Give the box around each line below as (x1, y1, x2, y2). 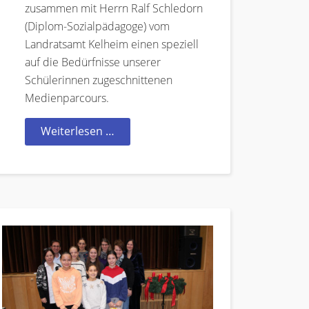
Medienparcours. (25, 90, 109, 106)
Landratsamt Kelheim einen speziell (25, 37, 199, 52)
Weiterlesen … (41, 123, 114, 139)
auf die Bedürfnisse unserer (25, 54, 161, 70)
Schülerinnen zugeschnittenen (25, 72, 172, 88)
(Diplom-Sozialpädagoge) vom (25, 19, 170, 34)
